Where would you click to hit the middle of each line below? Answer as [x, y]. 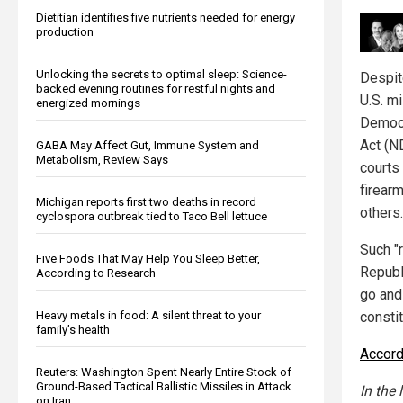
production [65, 31]
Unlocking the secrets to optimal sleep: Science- [161, 74]
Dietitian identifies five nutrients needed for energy [166, 17]
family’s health [73, 329]
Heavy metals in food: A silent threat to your [148, 315]
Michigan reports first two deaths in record [146, 201]
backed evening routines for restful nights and [156, 88]
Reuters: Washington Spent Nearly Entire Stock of [164, 372]
